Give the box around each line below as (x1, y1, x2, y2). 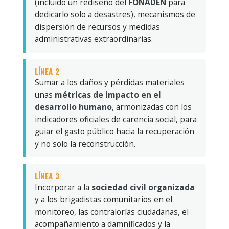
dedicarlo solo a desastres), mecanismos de (34, 8, 195, 20)
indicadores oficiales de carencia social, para (34, 113, 197, 125)
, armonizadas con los (111, 101, 192, 112)
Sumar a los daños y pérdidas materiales (34, 76, 185, 88)
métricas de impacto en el (54, 88, 161, 100)
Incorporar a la (34, 181, 91, 193)
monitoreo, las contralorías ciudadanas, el (34, 205, 189, 217)
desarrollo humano (34, 101, 112, 112)
